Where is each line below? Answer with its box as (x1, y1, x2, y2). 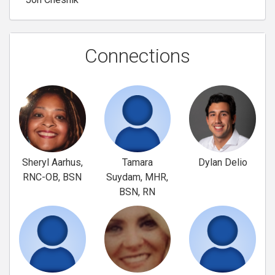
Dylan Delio (198, 156, 247, 168)
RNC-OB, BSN (23, 171, 82, 183)
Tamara (122, 156, 153, 168)
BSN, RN (119, 185, 156, 198)
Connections (85, 44, 190, 68)
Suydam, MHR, (106, 171, 169, 183)
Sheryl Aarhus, (21, 156, 83, 168)
